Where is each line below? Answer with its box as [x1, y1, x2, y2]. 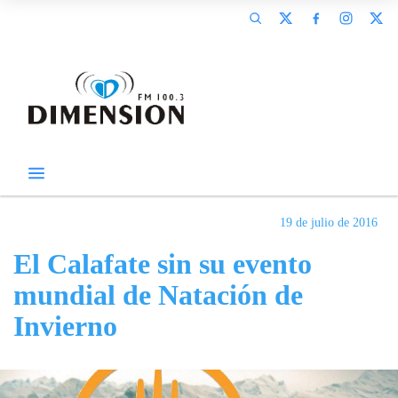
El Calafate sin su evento [13, 248, 312, 280]
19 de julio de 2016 [280, 216, 378, 229]
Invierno [13, 310, 117, 342]
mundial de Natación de [13, 279, 303, 311]
